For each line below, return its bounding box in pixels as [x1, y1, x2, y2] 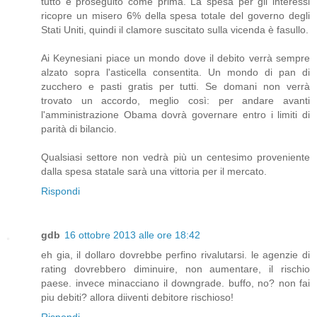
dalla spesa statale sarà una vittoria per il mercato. [41, 165, 267, 177]
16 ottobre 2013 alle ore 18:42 [64, 229, 200, 241]
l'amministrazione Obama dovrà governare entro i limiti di [41, 108, 310, 120]
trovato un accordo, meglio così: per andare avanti [41, 94, 310, 106]
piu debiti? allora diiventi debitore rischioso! [41, 291, 234, 303]
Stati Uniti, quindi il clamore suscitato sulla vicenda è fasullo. [41, 23, 309, 35]
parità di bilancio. [41, 122, 117, 134]
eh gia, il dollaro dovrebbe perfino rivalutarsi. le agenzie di [41, 248, 310, 260]
